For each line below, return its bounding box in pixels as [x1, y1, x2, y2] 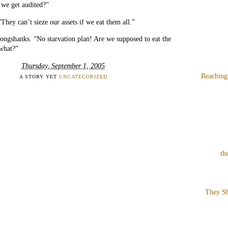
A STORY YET [19, 74, 59, 80]
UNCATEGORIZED [59, 74, 107, 80]
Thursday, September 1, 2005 [21, 61, 105, 70]
